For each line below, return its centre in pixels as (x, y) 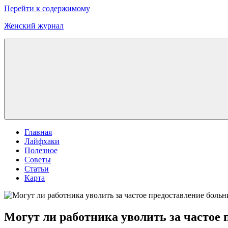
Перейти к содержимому (47, 8)
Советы (38, 160)
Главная (38, 132)
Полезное (41, 150)
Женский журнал (34, 26)
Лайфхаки (42, 141)
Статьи (37, 169)
